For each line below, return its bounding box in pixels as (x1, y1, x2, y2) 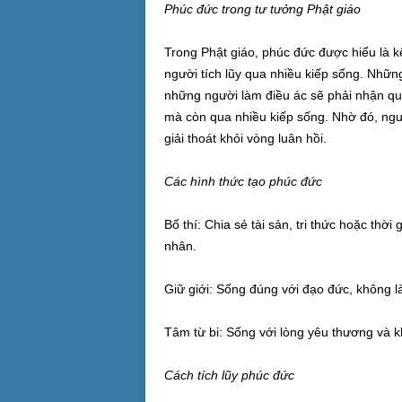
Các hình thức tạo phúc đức (163, 174, 322, 188)
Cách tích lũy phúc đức (163, 368, 294, 382)
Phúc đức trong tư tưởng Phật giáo (163, 2, 361, 16)
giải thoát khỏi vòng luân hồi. (163, 131, 327, 145)
